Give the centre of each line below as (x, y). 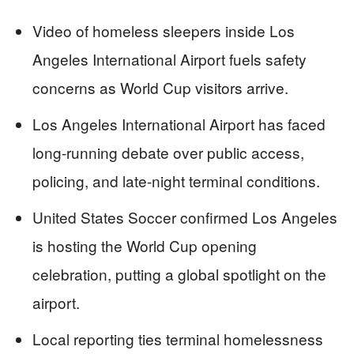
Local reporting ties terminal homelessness (178, 338)
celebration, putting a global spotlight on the (179, 273)
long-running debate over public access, (168, 152)
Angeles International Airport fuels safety (169, 58)
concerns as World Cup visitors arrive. (160, 87)
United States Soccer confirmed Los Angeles (185, 217)
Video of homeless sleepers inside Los (164, 30)
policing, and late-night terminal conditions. (176, 180)
